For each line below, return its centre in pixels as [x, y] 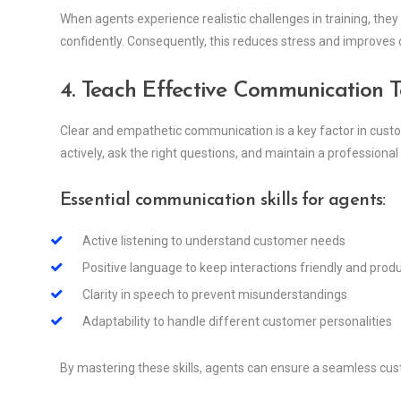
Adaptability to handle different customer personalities [237, 322]
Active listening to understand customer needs [214, 241]
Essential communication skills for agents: [223, 201]
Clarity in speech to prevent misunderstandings [215, 295]
